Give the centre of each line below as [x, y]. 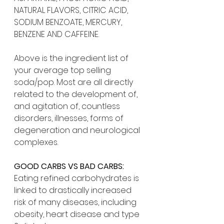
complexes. [36, 142]
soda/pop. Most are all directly [74, 82]
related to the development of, [77, 94]
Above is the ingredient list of [72, 58]
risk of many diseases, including [76, 202]
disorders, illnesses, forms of [70, 118]
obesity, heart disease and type [78, 214]
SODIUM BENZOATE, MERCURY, [69, 22]
